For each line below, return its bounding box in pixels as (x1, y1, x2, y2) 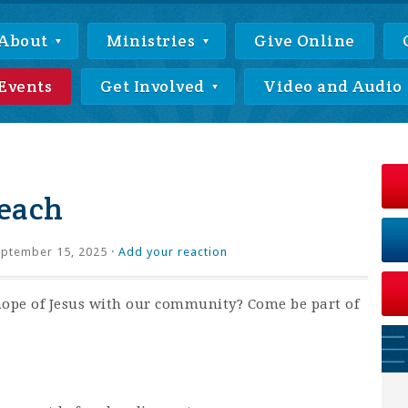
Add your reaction (118, 245, 228, 259)
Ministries (107, 30, 199, 51)
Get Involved (99, 76, 209, 97)
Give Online (254, 30, 355, 51)
